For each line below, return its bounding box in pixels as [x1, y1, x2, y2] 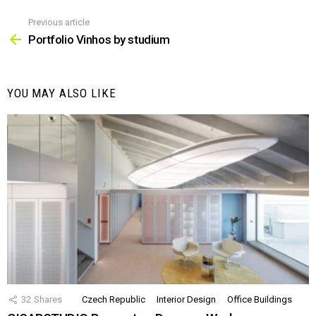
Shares [34, 294, 62, 305]
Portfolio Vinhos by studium [28, 32, 170, 47]
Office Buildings [227, 294, 292, 305]
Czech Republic [82, 294, 145, 305]
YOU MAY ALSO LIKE [7, 86, 116, 101]
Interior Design [157, 294, 216, 305]
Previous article [28, 16, 90, 28]
